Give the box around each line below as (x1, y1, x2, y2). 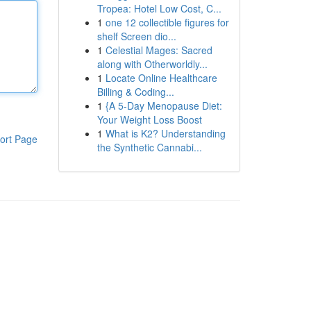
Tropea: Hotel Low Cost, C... (96, 1, 221, 15)
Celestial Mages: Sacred (105, 43, 212, 57)
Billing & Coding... (96, 85, 174, 99)
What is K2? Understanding (105, 126, 226, 140)
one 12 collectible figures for (105, 15, 229, 29)
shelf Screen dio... (96, 29, 176, 43)
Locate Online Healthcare (105, 71, 217, 85)
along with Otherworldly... (96, 57, 208, 71)
